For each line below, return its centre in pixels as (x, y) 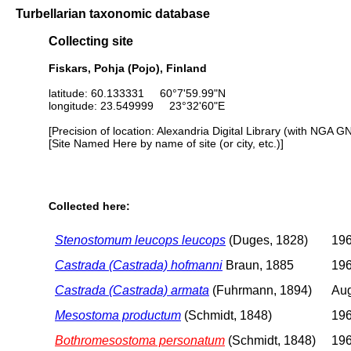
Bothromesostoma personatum (140, 340)
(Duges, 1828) (267, 240)
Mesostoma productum (118, 315)
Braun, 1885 (258, 265)
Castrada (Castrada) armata (132, 290)
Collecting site (91, 41)
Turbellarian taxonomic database (113, 13)
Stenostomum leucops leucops (140, 240)
